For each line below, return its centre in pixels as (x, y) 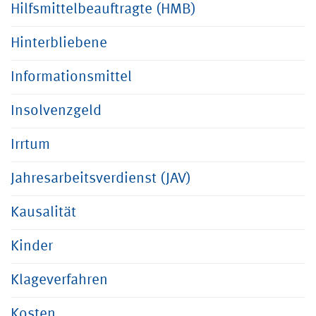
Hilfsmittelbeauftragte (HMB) (103, 10)
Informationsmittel (71, 77)
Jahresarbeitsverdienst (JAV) (101, 179)
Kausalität (43, 213)
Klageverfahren (59, 280)
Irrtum (30, 145)
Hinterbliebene (59, 43)
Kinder (32, 247)
